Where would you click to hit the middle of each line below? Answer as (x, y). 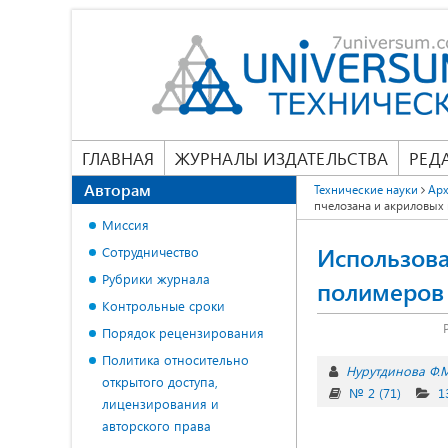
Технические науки (366, 189)
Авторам (117, 189)
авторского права (156, 425)
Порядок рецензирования (183, 332)
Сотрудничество (150, 251)
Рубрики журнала (156, 278)
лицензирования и (160, 403)
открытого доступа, (160, 381)
